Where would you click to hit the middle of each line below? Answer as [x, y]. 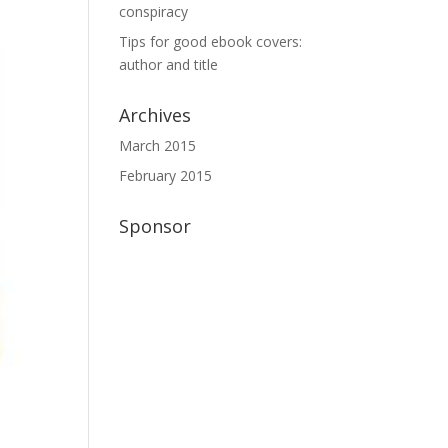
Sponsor [155, 226]
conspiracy [154, 11]
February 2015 [166, 175]
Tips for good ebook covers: [211, 41]
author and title [169, 64]
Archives [155, 115]
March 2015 [158, 145]
